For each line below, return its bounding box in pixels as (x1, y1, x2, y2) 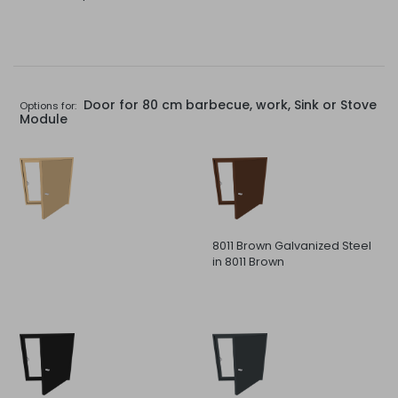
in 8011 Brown (212, 253, 284, 269)
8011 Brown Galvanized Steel (212, 237, 371, 253)
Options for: (20, 98, 76, 113)
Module (20, 109, 68, 128)
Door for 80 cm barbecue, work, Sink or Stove (79, 95, 377, 114)
